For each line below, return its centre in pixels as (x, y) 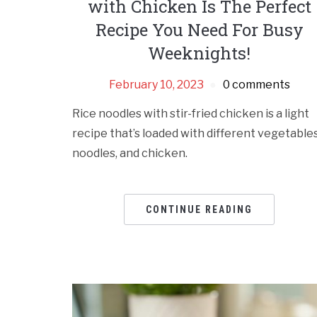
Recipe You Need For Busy (199, 30)
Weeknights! (200, 53)
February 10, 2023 (156, 85)
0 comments (256, 85)
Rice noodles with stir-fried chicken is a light (191, 114)
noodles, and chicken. (130, 154)
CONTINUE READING (200, 210)
